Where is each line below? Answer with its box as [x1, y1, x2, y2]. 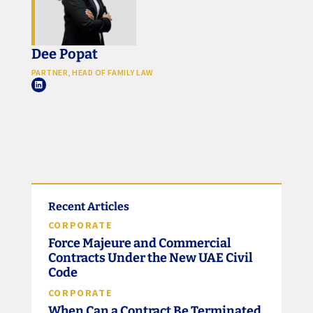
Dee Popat [31, 45, 98, 63]
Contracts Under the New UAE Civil [48, 250, 253, 266]
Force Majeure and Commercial [48, 235, 231, 252]
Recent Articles [48, 200, 129, 214]
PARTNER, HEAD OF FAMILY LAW [31, 67, 154, 78]
